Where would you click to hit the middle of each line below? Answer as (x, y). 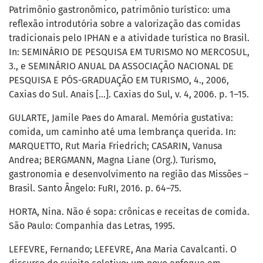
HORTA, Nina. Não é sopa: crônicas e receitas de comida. (129, 212)
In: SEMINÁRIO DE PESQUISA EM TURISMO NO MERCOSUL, (129, 52)
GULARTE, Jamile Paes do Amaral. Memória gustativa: (121, 118)
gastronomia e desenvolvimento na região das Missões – (129, 174)
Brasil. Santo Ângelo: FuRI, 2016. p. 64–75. (95, 188)
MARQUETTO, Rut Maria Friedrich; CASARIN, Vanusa (116, 146)
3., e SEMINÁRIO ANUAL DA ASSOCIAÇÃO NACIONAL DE (121, 66)
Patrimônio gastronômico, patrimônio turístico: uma (120, 10)
